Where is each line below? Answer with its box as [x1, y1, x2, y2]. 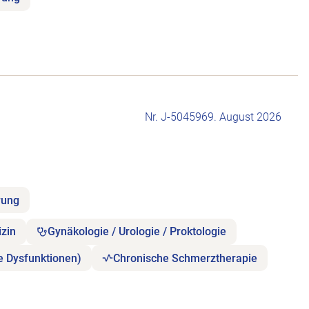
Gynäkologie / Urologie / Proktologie [48, 225, 227, 239]
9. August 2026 [208, 110, 281, 124]
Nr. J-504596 [145, 110, 208, 124]
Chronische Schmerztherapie [113, 251, 258, 265]
